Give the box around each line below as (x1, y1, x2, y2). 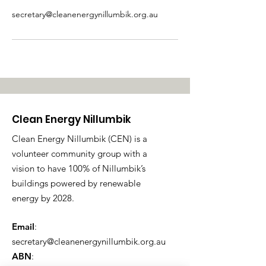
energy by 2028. (12, 192, 74, 204)
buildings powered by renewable (12, 178, 141, 189)
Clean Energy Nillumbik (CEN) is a (12, 133, 147, 144)
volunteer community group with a (12, 148, 147, 159)
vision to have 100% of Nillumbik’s (12, 163, 145, 174)
